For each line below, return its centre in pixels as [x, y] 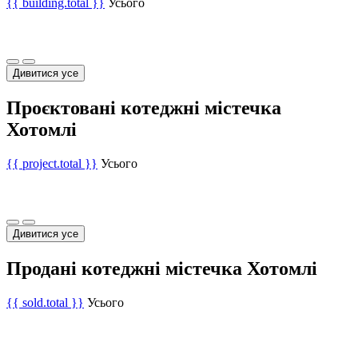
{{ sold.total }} [45, 303]
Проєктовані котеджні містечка [144, 108]
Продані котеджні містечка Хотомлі [162, 269]
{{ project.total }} [52, 164]
